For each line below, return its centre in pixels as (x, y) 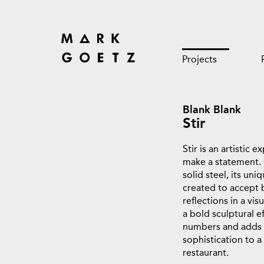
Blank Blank (212, 110)
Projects (200, 59)
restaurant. (205, 253)
